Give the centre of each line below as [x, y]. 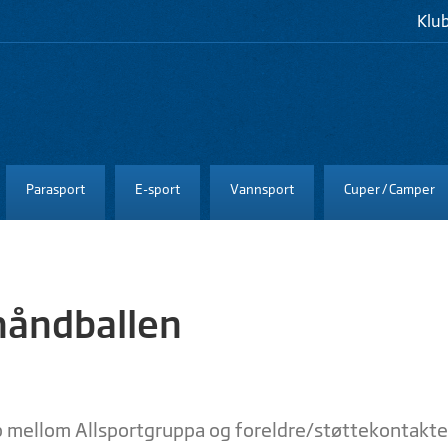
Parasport [55, 188]
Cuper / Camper [389, 188]
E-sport [157, 188]
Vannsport [262, 188]
